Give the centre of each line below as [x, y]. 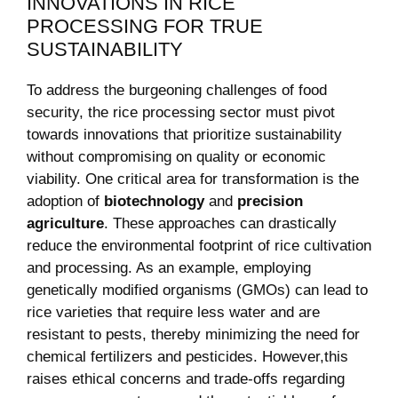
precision [270, 202]
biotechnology [154, 202]
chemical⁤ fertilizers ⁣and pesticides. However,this [187, 357]
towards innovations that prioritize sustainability [184, 135]
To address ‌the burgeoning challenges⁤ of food [177, 91]
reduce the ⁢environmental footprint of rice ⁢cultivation [199, 246]
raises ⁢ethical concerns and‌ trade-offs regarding [186, 379]
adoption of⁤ [65, 202]
